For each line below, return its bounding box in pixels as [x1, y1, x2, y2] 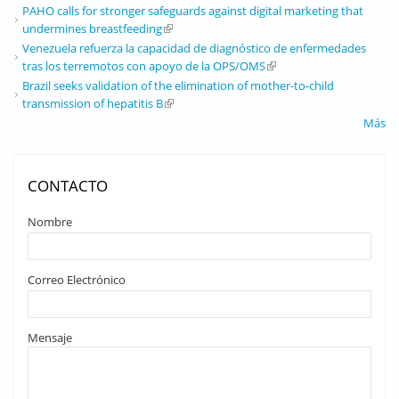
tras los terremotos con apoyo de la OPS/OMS [22, 57, 265, 74]
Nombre [28, 213, 72, 230]
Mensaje [28, 329, 72, 346]
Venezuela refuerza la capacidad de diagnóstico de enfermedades [22, 39, 366, 56]
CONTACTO [28, 175, 108, 196]
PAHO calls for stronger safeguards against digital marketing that [22, 2, 363, 19]
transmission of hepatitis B [22, 94, 163, 111]
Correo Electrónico [28, 271, 126, 288]
